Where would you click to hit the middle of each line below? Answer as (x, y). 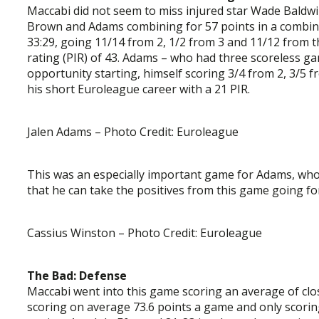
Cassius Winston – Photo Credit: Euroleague (145, 232)
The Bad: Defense (77, 275)
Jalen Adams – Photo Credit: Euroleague (133, 131)
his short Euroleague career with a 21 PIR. (138, 89)
